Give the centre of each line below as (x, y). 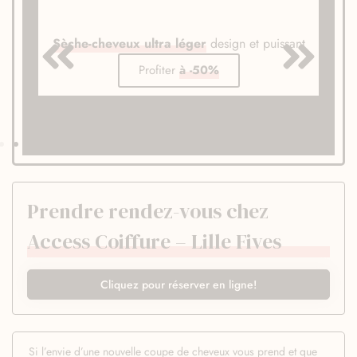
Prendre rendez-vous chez (148, 211)
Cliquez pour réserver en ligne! (178, 284)
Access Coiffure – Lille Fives (154, 241)
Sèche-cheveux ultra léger (129, 43)
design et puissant (255, 43)
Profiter (159, 70)
